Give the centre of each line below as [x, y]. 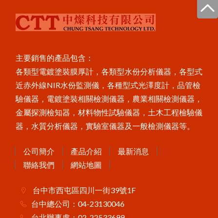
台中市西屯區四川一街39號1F [83, 190]
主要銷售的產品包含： [54, 57]
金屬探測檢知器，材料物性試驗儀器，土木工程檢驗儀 [109, 112]
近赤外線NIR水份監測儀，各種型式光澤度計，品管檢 [108, 85]
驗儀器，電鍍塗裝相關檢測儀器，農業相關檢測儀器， [109, 98]
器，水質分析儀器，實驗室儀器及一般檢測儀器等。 [105, 126]
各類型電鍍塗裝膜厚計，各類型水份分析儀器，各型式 [109, 71]
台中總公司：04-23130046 [78, 203]
